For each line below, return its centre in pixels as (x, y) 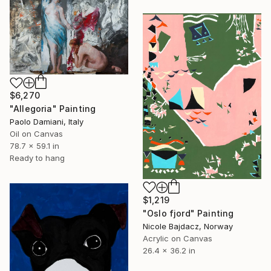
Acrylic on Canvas (178, 238)
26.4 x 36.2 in (169, 250)
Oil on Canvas (36, 134)
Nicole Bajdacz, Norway (188, 226)
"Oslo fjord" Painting (188, 213)
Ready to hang (37, 158)
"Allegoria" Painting (53, 109)
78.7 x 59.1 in (34, 146)
